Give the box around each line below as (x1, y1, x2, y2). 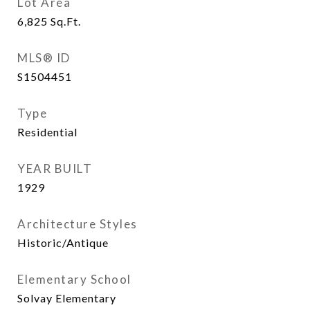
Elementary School (17, 272, 131, 286)
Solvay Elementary (17, 291, 116, 304)
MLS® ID (17, 51, 71, 65)
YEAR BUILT (17, 161, 92, 176)
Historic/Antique (17, 236, 109, 249)
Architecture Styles (17, 217, 138, 231)
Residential (17, 125, 77, 138)
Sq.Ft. (51, 15, 81, 28)
